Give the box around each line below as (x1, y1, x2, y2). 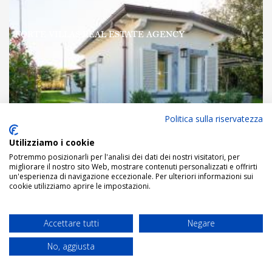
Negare (187, 217, 215, 229)
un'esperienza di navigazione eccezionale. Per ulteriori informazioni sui (9, 171, 253, 182)
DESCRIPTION (90, 217, 182, 237)
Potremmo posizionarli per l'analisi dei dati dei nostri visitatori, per (9, 152, 240, 162)
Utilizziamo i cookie (9, 137, 95, 148)
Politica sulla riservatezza (165, 113, 263, 124)
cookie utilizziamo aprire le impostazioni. (9, 181, 151, 191)
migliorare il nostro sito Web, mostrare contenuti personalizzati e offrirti (9, 161, 257, 172)
